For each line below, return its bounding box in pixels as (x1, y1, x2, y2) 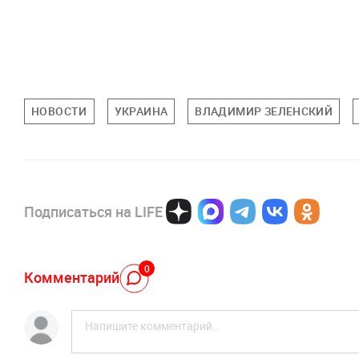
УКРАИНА (114, 103, 168, 119)
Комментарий (24, 267, 119, 287)
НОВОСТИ (31, 103, 87, 119)
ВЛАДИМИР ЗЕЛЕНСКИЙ (195, 103, 333, 119)
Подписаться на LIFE (24, 202, 163, 222)
